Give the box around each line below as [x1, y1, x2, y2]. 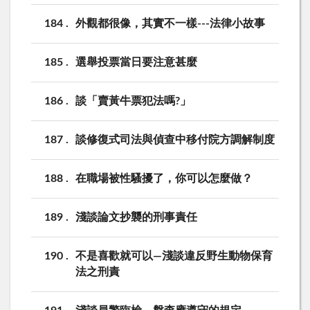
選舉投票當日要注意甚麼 [75, 56, 197, 68]
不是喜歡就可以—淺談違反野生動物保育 [75, 250, 273, 262]
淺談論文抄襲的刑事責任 [75, 211, 197, 223]
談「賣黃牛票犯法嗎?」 [75, 95, 191, 107]
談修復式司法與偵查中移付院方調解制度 [75, 134, 275, 145]
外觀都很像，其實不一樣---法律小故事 [75, 17, 265, 29]
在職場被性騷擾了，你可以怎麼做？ [75, 172, 253, 184]
